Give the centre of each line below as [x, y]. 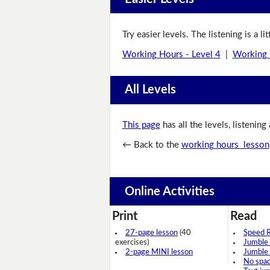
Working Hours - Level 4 [171, 54]
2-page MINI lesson [159, 252]
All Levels [150, 90]
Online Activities [169, 191]
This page [141, 125]
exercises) [132, 242]
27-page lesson [152, 233]
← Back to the [152, 145]
